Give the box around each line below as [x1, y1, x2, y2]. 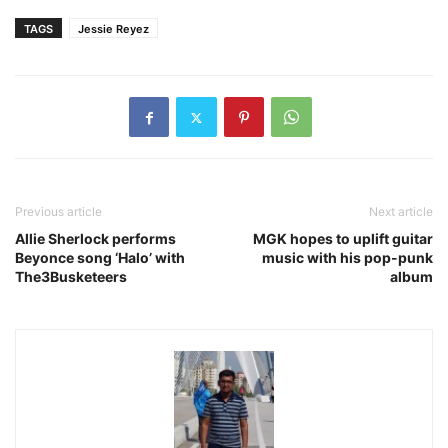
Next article [369, 204, 433, 220]
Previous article [15, 204, 102, 220]
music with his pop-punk [262, 249, 433, 267]
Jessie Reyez [78, 22, 149, 37]
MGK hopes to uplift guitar [253, 230, 433, 248]
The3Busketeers [15, 268, 127, 286]
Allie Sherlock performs [15, 230, 176, 248]
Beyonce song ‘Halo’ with [15, 249, 185, 267]
